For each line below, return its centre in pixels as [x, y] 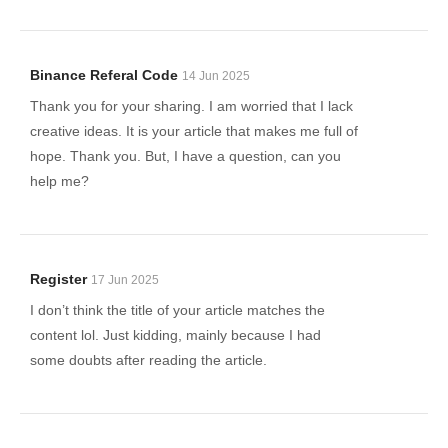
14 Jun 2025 [216, 76]
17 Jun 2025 [125, 280]
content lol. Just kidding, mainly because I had [175, 335]
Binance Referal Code [104, 75]
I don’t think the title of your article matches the [177, 310]
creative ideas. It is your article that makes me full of [194, 131]
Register [58, 279]
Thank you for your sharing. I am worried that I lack [191, 106]
